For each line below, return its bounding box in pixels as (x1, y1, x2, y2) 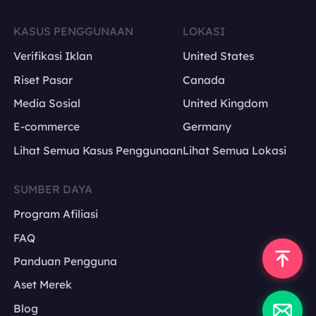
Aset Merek (13, 277, 73, 292)
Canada (183, 72, 226, 87)
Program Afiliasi (13, 207, 99, 221)
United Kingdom (183, 96, 269, 111)
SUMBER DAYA (13, 181, 93, 196)
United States (183, 49, 255, 63)
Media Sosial (13, 96, 81, 111)
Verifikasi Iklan (13, 49, 93, 63)
